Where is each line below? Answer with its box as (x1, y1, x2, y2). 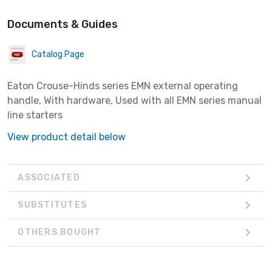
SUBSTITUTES (18, 200, 87, 211)
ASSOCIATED (18, 172, 80, 183)
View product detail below (7, 131, 126, 143)
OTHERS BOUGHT (18, 227, 101, 238)
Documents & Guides (7, 17, 118, 31)
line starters (7, 109, 63, 121)
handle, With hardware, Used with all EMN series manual (7, 94, 262, 106)
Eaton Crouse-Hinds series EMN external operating (7, 80, 238, 92)
